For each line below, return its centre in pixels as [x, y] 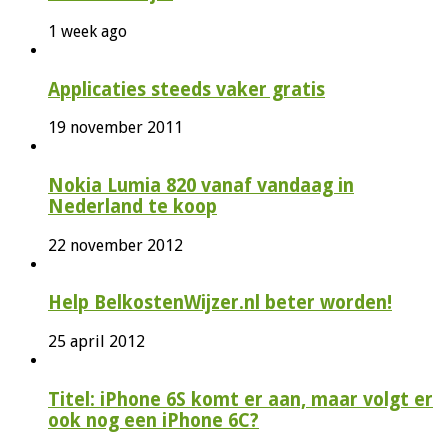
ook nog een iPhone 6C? [153, 420]
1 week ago [87, 31]
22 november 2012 [115, 245]
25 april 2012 [96, 342]
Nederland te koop [132, 206]
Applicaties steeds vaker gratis [186, 89]
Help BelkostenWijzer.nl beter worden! [220, 303]
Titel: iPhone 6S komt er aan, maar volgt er [240, 399]
